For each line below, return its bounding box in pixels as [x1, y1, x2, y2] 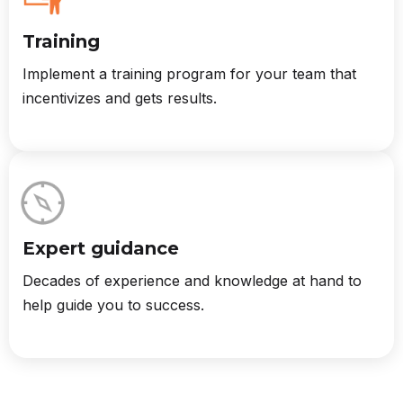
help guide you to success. [22, 295, 204, 314]
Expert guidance [22, 237, 179, 259]
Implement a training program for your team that [22, 64, 356, 83]
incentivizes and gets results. [22, 88, 217, 107]
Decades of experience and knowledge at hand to [22, 271, 362, 290]
